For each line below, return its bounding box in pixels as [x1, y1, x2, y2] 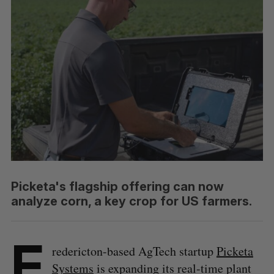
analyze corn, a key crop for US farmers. [10, 193, 252, 209]
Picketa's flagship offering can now [10, 179, 224, 194]
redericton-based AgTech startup [51, 242, 217, 259]
